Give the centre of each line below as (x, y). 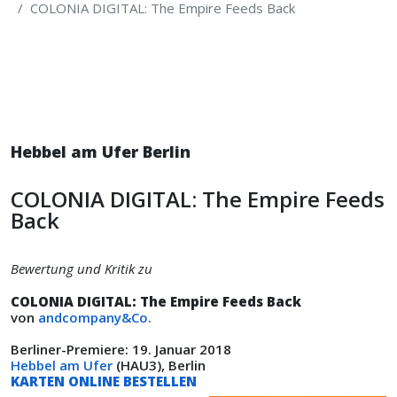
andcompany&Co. (95, 317)
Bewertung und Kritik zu (82, 269)
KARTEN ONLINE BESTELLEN (104, 381)
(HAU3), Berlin (161, 365)
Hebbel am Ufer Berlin (101, 152)
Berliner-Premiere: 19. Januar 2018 (123, 349)
